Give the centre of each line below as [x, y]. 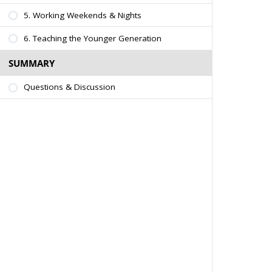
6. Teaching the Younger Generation [92, 38]
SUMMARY [31, 63]
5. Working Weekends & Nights [82, 15]
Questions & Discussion [69, 87]
